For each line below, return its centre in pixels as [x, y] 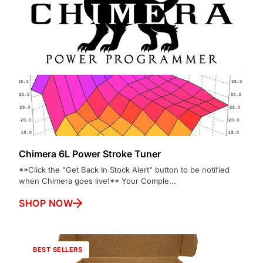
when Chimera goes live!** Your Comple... [97, 181]
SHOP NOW [46, 203]
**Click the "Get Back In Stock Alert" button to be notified [124, 169]
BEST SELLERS [58, 249]
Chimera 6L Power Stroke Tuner [90, 154]
